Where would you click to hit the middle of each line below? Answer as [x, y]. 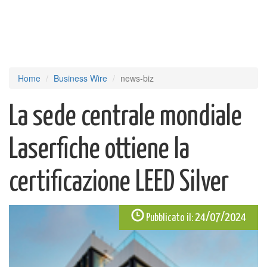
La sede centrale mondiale [125, 117]
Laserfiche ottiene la [99, 150]
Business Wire [80, 78]
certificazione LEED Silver [119, 183]
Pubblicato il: [170, 218]
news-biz [137, 78]
